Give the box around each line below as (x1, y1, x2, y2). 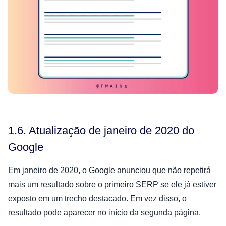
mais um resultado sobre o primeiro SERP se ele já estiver (8, 180, 216, 189)
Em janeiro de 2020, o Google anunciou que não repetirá (8, 165, 211, 175)
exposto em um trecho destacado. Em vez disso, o (8, 194, 187, 203)
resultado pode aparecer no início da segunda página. (8, 208, 201, 217)
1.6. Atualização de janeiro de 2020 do (8, 124, 194, 137)
